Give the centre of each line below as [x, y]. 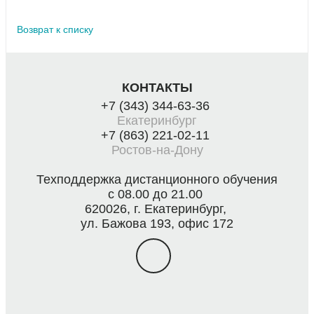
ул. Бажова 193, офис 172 [157, 223]
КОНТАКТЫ [157, 87]
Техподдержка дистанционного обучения [157, 179]
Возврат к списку [55, 28]
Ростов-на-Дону [157, 150]
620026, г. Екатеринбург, [157, 209]
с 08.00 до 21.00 [157, 194]
